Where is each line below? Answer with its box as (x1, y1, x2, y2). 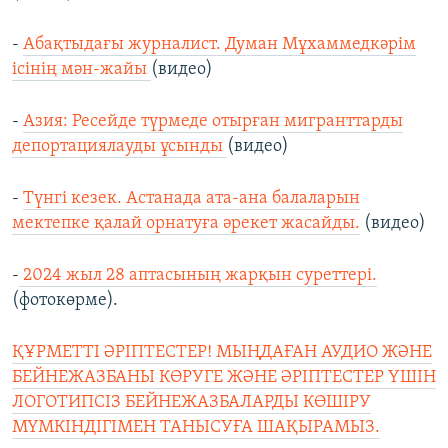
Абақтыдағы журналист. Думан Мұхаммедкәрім (23, 35, 416, 55)
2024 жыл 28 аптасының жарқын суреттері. (19, 266, 377, 286)
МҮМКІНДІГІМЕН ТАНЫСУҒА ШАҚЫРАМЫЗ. (12, 418, 380, 438)
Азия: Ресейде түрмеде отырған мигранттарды (23, 112, 403, 132)
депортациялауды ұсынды (12, 137, 227, 157)
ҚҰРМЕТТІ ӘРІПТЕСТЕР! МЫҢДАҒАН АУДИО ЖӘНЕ (12, 343, 432, 363)
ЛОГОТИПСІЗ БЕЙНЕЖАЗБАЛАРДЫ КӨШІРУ (12, 393, 371, 413)
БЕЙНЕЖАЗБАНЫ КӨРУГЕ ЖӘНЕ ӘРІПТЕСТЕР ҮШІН (12, 368, 436, 388)
